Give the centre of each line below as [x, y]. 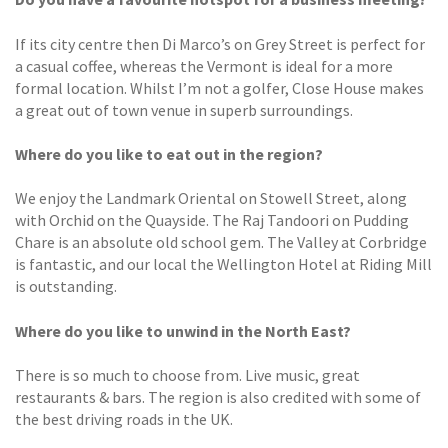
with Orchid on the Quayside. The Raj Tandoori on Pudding [212, 220]
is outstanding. [66, 286]
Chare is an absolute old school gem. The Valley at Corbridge [221, 242]
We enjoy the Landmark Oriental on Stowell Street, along [211, 198]
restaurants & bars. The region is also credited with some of [218, 397]
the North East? [294, 330]
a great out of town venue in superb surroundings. [184, 109]
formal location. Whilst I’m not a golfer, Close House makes [219, 87]
